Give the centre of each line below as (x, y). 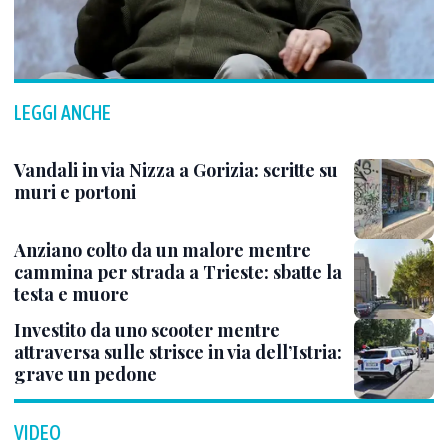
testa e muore (71, 294)
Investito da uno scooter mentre (147, 330)
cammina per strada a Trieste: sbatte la (178, 272)
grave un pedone (85, 374)
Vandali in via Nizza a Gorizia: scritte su (176, 170)
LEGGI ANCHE (62, 112)
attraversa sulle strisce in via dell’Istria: (178, 352)
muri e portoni (75, 192)
